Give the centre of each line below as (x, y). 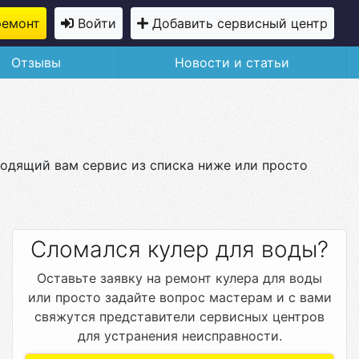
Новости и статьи (232, 63)
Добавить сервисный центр (240, 23)
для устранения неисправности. (179, 336)
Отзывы (36, 63)
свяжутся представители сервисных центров (179, 317)
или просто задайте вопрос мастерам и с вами (179, 297)
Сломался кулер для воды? (179, 249)
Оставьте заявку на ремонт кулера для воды (179, 278)
